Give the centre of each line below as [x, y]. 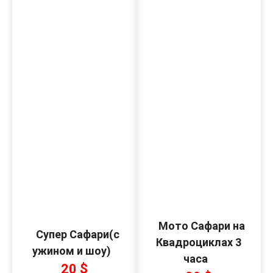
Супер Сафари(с [77, 234]
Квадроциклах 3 [199, 242]
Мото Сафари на [202, 226]
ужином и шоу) [71, 250]
